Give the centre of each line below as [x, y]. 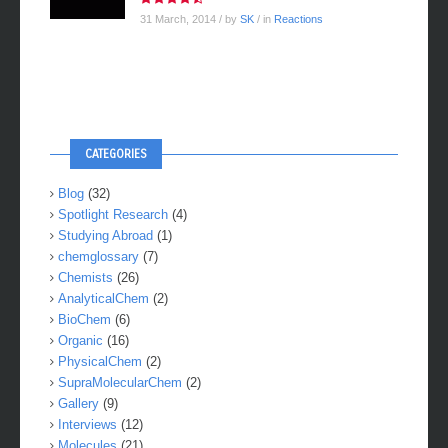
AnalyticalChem [103, 299]
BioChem [84, 320]
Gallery [78, 404]
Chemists [85, 278]
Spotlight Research [113, 215]
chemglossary [98, 257]
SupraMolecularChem [120, 383]
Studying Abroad [105, 236]
